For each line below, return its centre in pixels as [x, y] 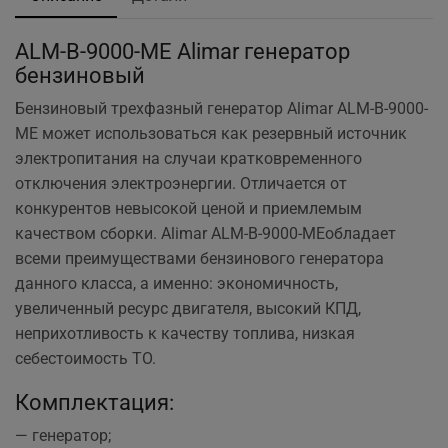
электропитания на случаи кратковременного [188, 159]
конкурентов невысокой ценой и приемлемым [188, 209]
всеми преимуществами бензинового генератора [199, 259]
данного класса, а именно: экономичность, [176, 284]
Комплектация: [94, 401]
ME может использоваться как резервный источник [211, 134]
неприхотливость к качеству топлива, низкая [185, 334]
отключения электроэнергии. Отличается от [181, 184]
